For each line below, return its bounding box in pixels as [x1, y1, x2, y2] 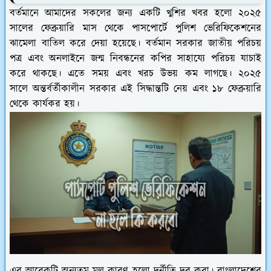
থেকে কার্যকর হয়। [10, 97, 79, 112]
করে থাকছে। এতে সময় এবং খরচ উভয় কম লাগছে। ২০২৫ [10, 67, 261, 82]
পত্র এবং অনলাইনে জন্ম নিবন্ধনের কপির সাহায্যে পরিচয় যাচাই [10, 51, 261, 67]
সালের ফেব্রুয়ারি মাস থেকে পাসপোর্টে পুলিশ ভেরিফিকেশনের [10, 21, 261, 36]
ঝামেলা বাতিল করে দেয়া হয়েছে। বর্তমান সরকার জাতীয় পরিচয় [10, 36, 261, 51]
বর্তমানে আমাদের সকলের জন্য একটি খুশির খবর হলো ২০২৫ [10, 6, 261, 21]
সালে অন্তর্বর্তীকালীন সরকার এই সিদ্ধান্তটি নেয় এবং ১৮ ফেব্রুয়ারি [10, 82, 261, 97]
